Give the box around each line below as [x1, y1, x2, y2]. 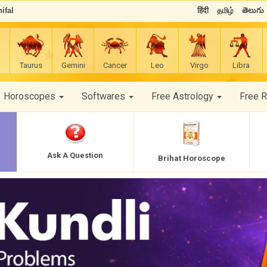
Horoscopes [4, 91, 58, 102]
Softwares [82, 91, 128, 102]
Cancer [103, 61, 128, 70]
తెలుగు [242, 6, 264, 15]
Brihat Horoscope [157, 153, 225, 163]
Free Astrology [151, 91, 216, 102]
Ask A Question [47, 151, 103, 160]
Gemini [61, 61, 85, 70]
